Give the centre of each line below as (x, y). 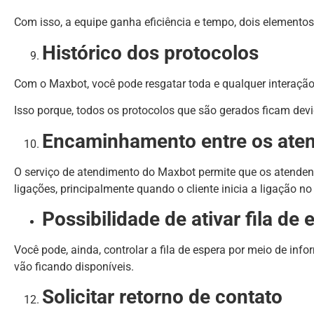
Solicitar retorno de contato (162, 297)
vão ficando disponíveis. (74, 266)
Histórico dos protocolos (150, 53)
